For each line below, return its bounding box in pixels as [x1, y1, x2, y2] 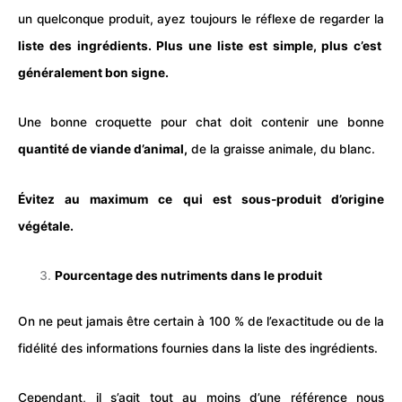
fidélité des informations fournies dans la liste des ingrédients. [18, 340, 378, 355]
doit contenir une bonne [221, 115, 384, 130]
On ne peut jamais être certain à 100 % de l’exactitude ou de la [18, 313, 384, 328]
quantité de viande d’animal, [18, 142, 188, 157]
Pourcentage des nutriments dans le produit [55, 268, 323, 284]
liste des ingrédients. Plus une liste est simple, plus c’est [18, 38, 382, 53]
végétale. [18, 218, 74, 233]
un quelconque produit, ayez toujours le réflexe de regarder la [18, 11, 384, 26]
